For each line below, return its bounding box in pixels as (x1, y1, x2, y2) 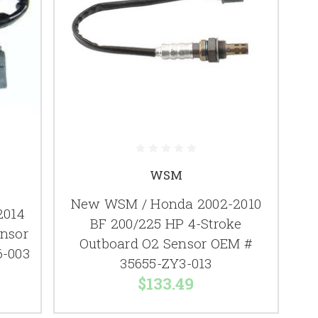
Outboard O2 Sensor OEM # (79, 234, 253, 253)
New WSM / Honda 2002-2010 (70, 194, 262, 213)
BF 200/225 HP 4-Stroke (90, 214, 242, 233)
